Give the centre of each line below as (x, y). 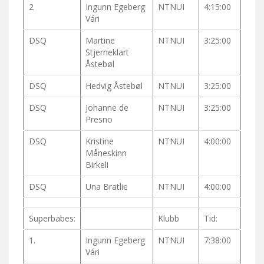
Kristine (100, 141)
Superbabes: (52, 219)
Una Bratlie (107, 187)
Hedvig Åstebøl (114, 86)
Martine (100, 41)
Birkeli (97, 165)
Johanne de (107, 108)
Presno (99, 120)
